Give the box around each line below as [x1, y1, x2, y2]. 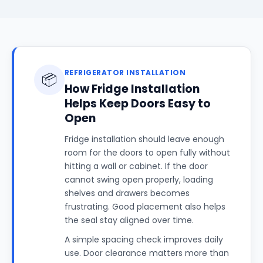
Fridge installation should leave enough [65, 133, 224, 145]
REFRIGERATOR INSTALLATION [65, 68, 186, 77]
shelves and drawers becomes [65, 187, 190, 199]
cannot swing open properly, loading [65, 174, 213, 186]
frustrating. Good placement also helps [65, 201, 225, 213]
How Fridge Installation [65, 81, 200, 97]
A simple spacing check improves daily [65, 234, 223, 245]
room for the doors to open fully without [65, 147, 230, 159]
